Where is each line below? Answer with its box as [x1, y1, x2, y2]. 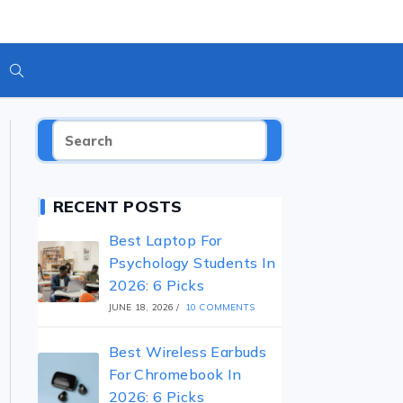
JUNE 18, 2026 [108, 301, 175, 313]
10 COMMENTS [184, 301, 255, 313]
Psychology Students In [108, 254, 276, 272]
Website [16, 142, 66, 159]
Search [16, 196, 58, 213]
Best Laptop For [108, 231, 222, 249]
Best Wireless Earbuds [108, 343, 267, 361]
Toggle [16, 88, 58, 105]
